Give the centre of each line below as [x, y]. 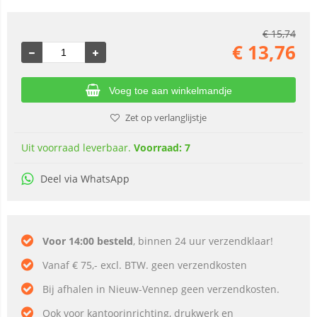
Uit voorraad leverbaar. [77, 148]
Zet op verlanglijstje [166, 117]
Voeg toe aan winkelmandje [170, 91]
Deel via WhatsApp [85, 179]
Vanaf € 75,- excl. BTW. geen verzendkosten [145, 265]
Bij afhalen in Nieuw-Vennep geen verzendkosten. [161, 289]
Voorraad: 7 [162, 148]
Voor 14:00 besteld [88, 241]
